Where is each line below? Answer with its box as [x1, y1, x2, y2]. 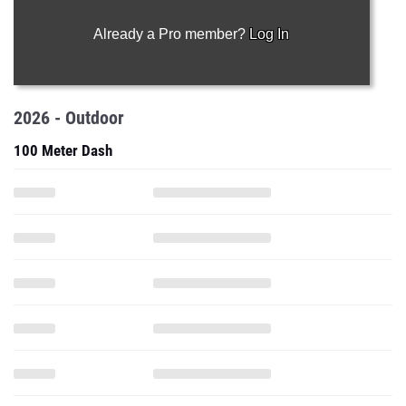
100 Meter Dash [14, 141, 112, 159]
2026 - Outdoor [14, 107, 124, 129]
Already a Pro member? [93, 26, 250, 42]
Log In [249, 26, 290, 42]
